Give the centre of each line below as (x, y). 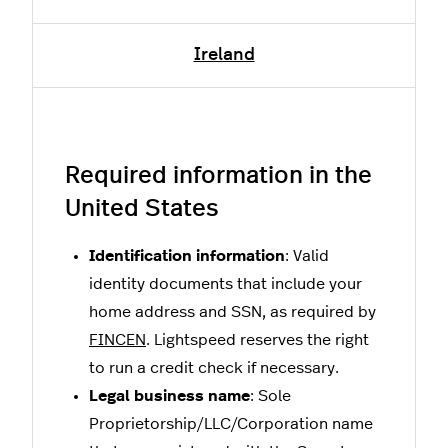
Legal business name (169, 395)
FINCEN (117, 339)
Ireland (224, 54)
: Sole (270, 395)
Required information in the (218, 175)
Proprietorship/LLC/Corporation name (231, 423)
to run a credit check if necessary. (214, 367)
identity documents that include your (225, 283)
